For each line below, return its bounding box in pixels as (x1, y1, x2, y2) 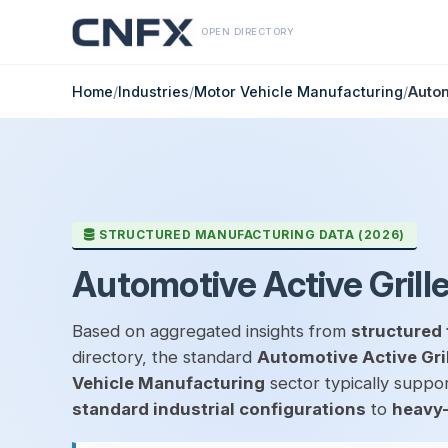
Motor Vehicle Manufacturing (194, 83, 403, 100)
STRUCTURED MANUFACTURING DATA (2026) (95, 226, 405, 242)
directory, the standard (72, 346, 257, 367)
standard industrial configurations (72, 398, 366, 419)
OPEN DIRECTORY (201, 26, 295, 37)
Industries (118, 83, 189, 100)
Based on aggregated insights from (72, 320, 351, 341)
